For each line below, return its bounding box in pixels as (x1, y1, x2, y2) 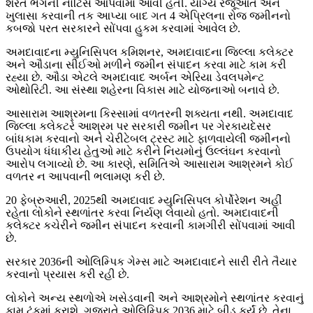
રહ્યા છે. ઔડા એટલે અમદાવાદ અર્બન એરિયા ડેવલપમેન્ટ (6, 71, 264, 84)
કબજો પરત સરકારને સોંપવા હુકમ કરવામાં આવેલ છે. (6, 22, 240, 35)
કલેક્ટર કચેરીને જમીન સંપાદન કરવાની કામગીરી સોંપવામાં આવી (6, 219, 296, 232)
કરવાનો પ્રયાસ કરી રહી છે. (6, 268, 129, 281)
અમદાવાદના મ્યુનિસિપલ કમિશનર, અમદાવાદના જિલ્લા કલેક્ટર (6, 46, 293, 59)
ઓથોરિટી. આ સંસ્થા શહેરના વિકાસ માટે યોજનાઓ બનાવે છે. (6, 84, 279, 96)
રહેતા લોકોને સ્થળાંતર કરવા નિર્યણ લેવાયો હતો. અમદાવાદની (6, 207, 279, 219)
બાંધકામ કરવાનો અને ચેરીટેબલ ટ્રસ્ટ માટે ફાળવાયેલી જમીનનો (6, 133, 291, 145)
